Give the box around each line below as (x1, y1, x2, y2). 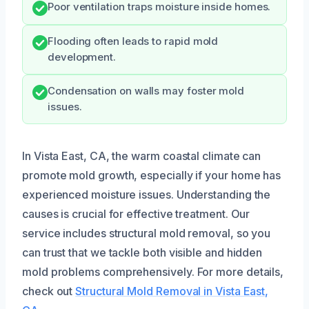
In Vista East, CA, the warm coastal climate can (22, 149, 261, 163)
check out (22, 284, 76, 298)
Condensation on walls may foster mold (48, 85, 245, 97)
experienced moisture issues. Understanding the (22, 188, 271, 201)
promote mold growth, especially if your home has (22, 168, 281, 182)
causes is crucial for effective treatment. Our (22, 207, 250, 221)
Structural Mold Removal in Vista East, (75, 284, 269, 298)
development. (48, 51, 117, 63)
